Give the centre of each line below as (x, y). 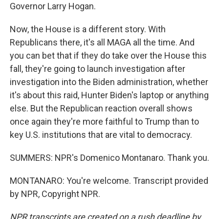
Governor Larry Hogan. (53, 6)
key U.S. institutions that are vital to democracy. (101, 135)
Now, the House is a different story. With (88, 29)
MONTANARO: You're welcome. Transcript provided (109, 181)
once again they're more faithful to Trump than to (104, 121)
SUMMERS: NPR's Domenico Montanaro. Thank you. (109, 158)
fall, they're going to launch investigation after (98, 69)
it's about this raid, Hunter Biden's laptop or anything (109, 95)
